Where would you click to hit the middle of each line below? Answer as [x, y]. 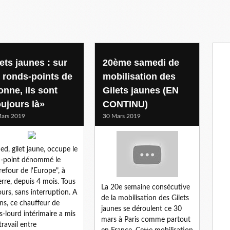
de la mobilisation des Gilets [145, 198]
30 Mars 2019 [122, 116]
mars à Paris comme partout [146, 219]
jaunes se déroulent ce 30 [141, 209]
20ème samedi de [141, 62]
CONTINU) [125, 104]
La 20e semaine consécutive [146, 187]
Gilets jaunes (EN [141, 90]
